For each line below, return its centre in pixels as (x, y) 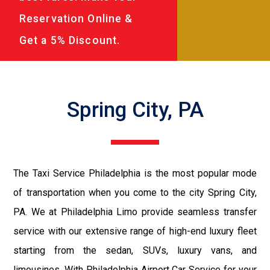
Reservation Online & (76, 18)
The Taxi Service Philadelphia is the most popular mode (135, 173)
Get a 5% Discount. (70, 40)
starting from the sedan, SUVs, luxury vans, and (135, 250)
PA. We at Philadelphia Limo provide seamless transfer (135, 212)
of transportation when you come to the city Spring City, (135, 192)
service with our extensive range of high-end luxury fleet (135, 231)
